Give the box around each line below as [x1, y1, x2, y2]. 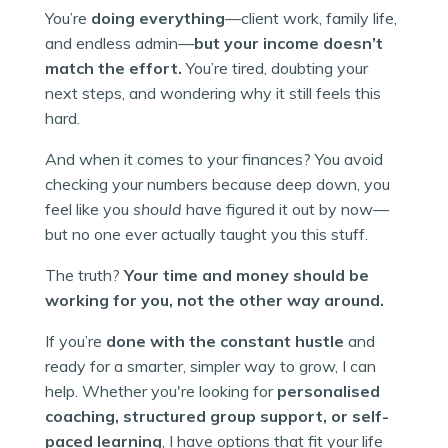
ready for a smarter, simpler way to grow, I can [45, 356, 376, 377]
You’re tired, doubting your [182, 58, 368, 79]
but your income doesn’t [194, 33, 383, 54]
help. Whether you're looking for [45, 381, 277, 402]
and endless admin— [45, 33, 194, 54]
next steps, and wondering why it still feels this [45, 83, 381, 104]
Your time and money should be [124, 265, 369, 286]
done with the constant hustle [106, 331, 344, 352]
